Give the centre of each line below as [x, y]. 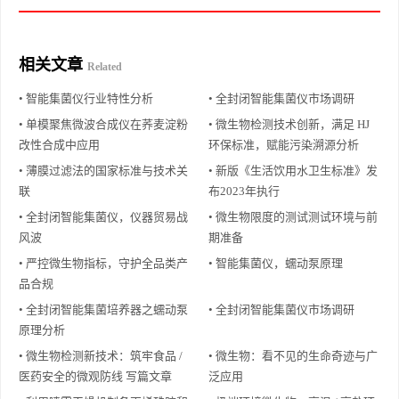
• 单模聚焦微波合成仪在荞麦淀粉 [103, 124]
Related [105, 66]
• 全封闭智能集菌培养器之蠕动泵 [103, 309]
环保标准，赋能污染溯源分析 [284, 144]
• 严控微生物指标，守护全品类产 [103, 263]
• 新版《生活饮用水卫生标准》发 [293, 170]
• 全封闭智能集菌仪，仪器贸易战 [103, 216]
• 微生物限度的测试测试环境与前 [293, 216]
